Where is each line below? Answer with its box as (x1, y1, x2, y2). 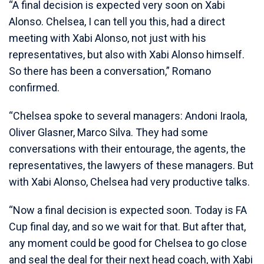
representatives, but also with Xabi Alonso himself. (9, 48, 245, 61)
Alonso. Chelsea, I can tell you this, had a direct (9, 15, 225, 28)
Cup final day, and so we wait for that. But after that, (9, 220, 246, 233)
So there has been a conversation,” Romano (9, 65, 211, 78)
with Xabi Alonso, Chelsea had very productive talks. (9, 176, 250, 189)
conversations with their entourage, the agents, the (9, 143, 246, 156)
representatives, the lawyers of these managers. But (9, 159, 253, 172)
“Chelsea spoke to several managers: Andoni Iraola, (9, 110, 247, 123)
